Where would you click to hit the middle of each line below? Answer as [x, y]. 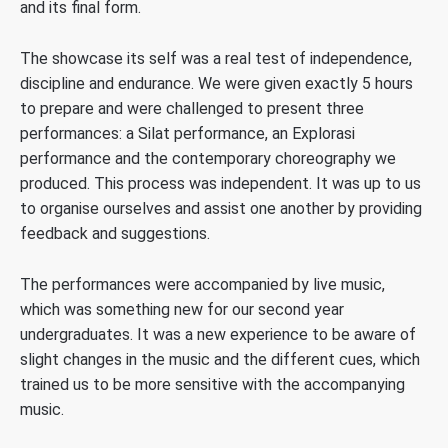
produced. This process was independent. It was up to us [220, 183]
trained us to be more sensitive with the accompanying [212, 384]
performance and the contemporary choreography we [208, 158]
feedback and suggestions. [115, 233]
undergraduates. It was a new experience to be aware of [218, 334]
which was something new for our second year [182, 309]
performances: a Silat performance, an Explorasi [187, 133]
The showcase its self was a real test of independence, [216, 58]
